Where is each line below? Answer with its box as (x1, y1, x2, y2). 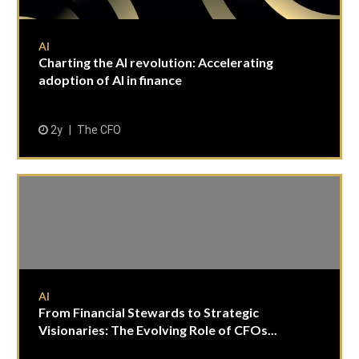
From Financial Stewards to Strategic (38, 305, 259, 320)
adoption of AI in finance (38, 72, 182, 87)
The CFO (77, 123, 121, 136)
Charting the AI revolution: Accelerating (38, 54, 273, 70)
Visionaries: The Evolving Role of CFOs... (38, 322, 277, 337)
